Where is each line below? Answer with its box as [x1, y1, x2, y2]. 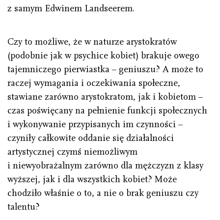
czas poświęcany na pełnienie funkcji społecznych [7, 105, 207, 116]
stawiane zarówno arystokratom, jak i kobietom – [7, 91, 203, 103]
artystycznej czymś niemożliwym [7, 146, 137, 158]
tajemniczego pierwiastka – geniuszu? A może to [7, 64, 203, 75]
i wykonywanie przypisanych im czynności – [7, 119, 183, 130]
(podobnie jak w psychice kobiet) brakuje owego [7, 50, 199, 61]
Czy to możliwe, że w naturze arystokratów [7, 36, 177, 48]
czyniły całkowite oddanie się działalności [7, 133, 174, 144]
